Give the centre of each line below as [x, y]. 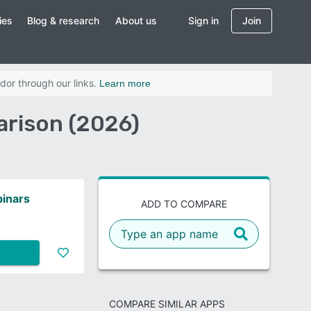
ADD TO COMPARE [184, 204]
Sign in [203, 20]
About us [136, 20]
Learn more [125, 83]
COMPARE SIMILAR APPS [167, 304]
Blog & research [64, 20]
